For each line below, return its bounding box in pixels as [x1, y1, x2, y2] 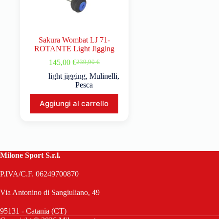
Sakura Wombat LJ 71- [38, 35, 110, 44]
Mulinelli [89, 71, 118, 80]
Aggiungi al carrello [40, 99, 109, 109]
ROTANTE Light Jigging [34, 44, 114, 53]
